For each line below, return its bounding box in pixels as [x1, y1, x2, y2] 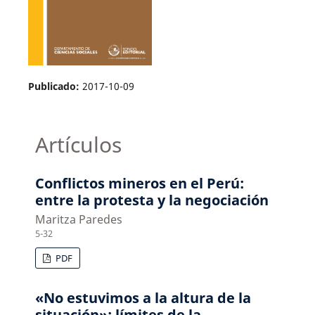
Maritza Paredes [35, 212, 123, 228]
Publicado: [27, 79, 82, 93]
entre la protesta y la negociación [35, 191, 269, 210]
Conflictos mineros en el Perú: [35, 174, 245, 193]
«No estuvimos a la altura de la [35, 288, 252, 308]
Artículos [35, 130, 122, 160]
